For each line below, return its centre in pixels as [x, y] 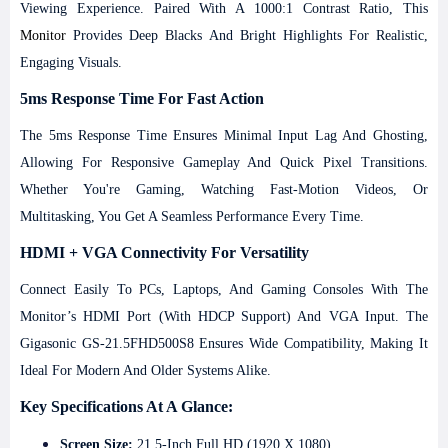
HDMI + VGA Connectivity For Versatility [164, 252]
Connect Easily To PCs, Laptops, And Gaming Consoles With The [224, 289]
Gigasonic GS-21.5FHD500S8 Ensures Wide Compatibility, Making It [224, 343]
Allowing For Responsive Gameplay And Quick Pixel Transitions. [224, 162]
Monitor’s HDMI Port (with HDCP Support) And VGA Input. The [224, 316]
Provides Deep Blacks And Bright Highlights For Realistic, [247, 35]
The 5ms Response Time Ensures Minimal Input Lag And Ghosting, [224, 135]
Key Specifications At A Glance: [126, 406]
